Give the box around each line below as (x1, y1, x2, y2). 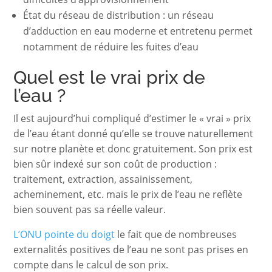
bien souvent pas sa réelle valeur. (13, 202, 166, 216)
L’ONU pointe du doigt (13, 227, 115, 241)
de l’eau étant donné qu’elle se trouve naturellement (13, 126, 254, 140)
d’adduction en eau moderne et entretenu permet (23, 24, 253, 38)
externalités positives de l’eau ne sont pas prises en (13, 242, 249, 256)
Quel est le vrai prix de (13, 66, 206, 88)
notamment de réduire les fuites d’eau (23, 39, 199, 53)
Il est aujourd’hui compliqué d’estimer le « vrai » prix (13, 111, 251, 125)
